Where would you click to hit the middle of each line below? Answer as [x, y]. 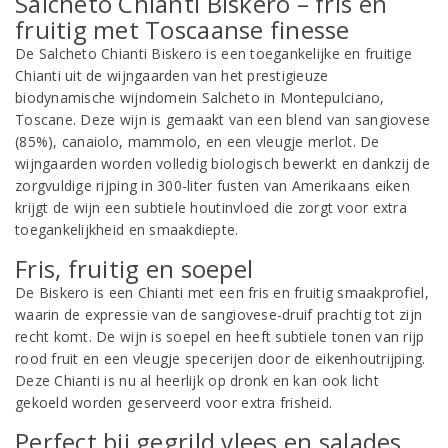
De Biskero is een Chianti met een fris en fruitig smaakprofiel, [222, 292]
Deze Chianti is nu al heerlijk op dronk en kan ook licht [197, 380]
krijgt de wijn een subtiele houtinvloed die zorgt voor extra [211, 207]
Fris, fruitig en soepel [134, 268]
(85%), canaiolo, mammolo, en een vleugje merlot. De [197, 141]
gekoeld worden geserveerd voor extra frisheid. [174, 402]
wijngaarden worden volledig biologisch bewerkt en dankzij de [222, 163]
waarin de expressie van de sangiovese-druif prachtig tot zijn [219, 314]
